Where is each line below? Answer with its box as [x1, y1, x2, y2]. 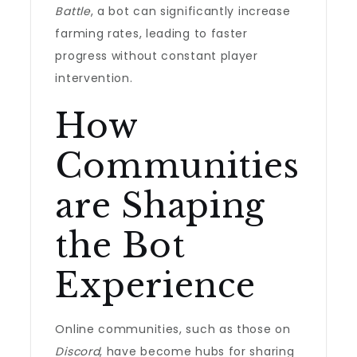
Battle [55, 3, 91, 19]
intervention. [55, 70, 133, 86]
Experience [55, 265, 256, 306]
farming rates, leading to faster [55, 25, 248, 41]
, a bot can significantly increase [90, 3, 291, 19]
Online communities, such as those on [55, 321, 291, 337]
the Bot [55, 225, 186, 266]
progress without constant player [55, 48, 258, 64]
